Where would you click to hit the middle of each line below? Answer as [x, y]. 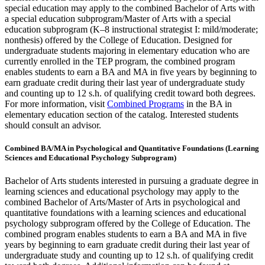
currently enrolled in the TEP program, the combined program [120, 61]
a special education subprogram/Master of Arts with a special [118, 18]
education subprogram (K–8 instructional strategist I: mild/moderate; [131, 29]
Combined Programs [146, 104]
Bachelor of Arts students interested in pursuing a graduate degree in [132, 181]
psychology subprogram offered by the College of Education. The [127, 224]
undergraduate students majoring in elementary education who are [127, 50]
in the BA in [208, 104]
